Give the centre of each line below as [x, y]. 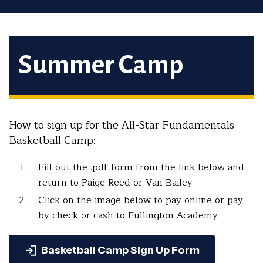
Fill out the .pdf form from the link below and [141, 167]
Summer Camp [101, 65]
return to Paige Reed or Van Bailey [115, 183]
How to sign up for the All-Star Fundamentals [122, 125]
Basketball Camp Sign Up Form [120, 250]
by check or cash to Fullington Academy [128, 215]
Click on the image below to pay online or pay [141, 200]
